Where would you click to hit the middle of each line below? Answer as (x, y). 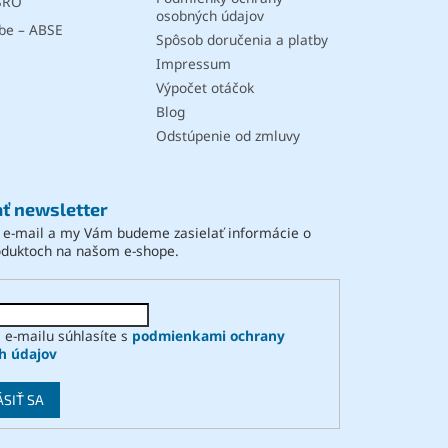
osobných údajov (209, 16)
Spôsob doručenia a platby (241, 40)
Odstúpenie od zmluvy (227, 136)
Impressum (193, 64)
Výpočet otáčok (204, 88)
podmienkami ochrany (208, 335)
